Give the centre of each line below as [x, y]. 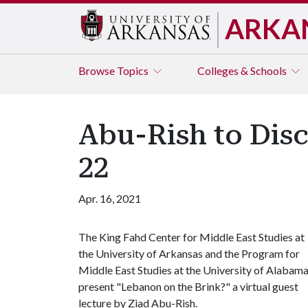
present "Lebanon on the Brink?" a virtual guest [188, 286]
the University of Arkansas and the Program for [189, 253]
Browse [98, 70]
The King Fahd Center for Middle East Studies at [191, 237]
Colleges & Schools [243, 70]
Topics [134, 70]
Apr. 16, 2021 [110, 198]
